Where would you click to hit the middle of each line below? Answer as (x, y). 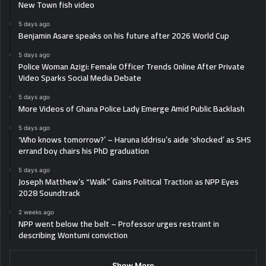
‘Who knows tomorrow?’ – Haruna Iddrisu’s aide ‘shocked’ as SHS (135, 139)
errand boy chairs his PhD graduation (84, 151)
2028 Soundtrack (49, 193)
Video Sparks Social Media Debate (80, 77)
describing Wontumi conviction (73, 235)
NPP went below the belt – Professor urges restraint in (119, 224)
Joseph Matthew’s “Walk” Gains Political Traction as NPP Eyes (129, 181)
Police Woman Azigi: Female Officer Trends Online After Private (132, 66)
